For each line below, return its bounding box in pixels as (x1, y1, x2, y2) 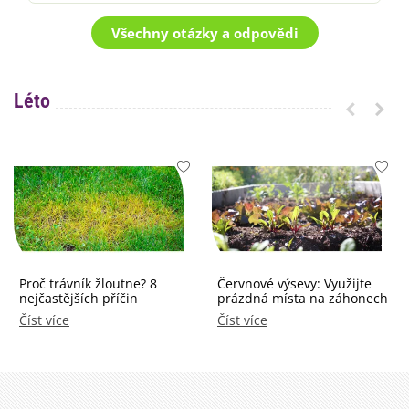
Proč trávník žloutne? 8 (19, 275, 157, 293)
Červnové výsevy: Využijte (217, 275, 372, 293)
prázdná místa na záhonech (217, 289, 388, 308)
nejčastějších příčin (19, 289, 138, 308)
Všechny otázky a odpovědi (110, 24, 299, 43)
